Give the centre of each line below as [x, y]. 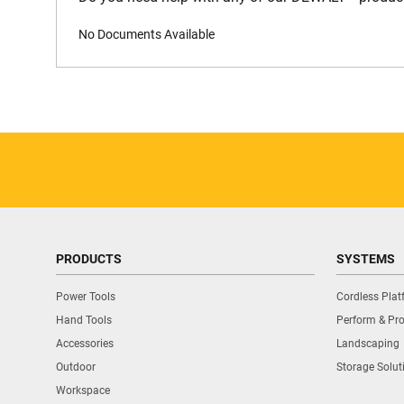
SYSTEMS [366, 259]
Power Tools [86, 297]
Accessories [85, 344]
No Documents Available [147, 34]
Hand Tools [84, 320]
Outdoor [76, 367]
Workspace [83, 390]
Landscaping [368, 344]
